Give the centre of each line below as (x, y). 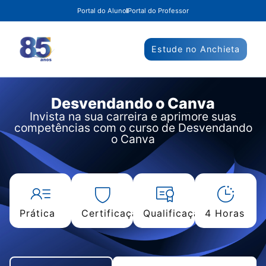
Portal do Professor (158, 11)
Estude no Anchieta (196, 49)
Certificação (113, 213)
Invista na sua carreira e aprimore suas (133, 117)
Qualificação (175, 213)
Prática (37, 213)
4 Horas (225, 213)
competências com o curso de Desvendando (133, 128)
